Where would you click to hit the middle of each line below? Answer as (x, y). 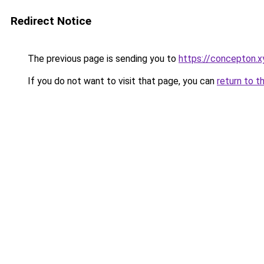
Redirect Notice (51, 21)
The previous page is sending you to (102, 59)
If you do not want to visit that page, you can (121, 81)
